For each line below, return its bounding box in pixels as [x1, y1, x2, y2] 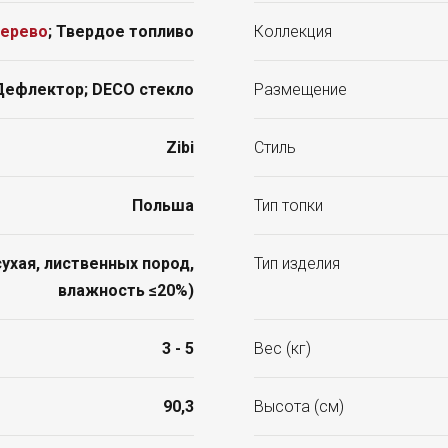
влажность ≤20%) [58, 281, 194, 301]
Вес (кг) [254, 339, 311, 359]
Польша [132, 196, 194, 216]
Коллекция [254, 22, 332, 42]
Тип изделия [254, 254, 340, 274]
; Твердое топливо [48, 22, 194, 42]
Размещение [254, 80, 347, 100]
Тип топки [254, 196, 323, 216]
